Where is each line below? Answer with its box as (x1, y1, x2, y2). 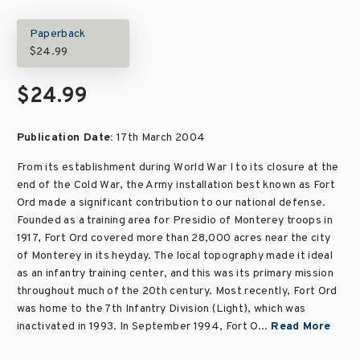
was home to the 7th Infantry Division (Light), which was (16, 302, 306, 316)
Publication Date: (16, 131, 117, 145)
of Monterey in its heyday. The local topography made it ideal (16, 249, 333, 263)
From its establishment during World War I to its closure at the (16, 161, 339, 174)
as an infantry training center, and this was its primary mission (16, 267, 334, 280)
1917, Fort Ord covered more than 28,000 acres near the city (16, 231, 331, 245)
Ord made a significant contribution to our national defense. (16, 196, 326, 210)
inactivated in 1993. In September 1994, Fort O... (16, 320, 272, 333)
